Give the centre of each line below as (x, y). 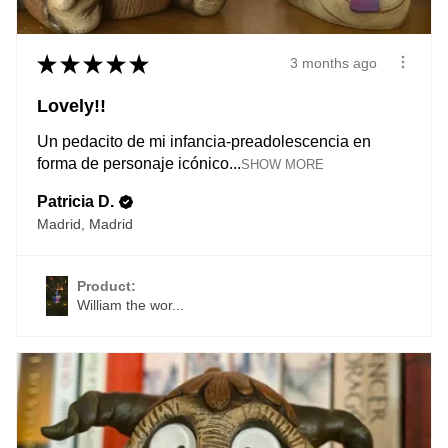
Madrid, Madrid (85, 223)
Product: (108, 285)
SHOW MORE (282, 164)
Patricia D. (75, 201)
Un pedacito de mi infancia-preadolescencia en (204, 141)
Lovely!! (71, 105)
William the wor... (130, 304)
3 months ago (333, 63)
